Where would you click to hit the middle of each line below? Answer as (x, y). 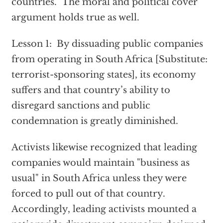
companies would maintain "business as (100, 163)
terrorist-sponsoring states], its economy (103, 75)
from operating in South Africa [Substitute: (109, 59)
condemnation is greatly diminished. (96, 121)
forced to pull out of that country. (89, 194)
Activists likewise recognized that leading (104, 147)
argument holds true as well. (75, 17)
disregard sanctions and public (81, 106)
